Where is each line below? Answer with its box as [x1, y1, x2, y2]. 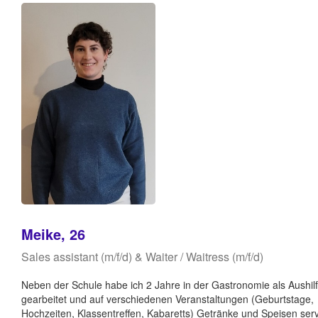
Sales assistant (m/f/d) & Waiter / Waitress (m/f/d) [21, 248, 263, 265]
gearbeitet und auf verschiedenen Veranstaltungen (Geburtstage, [21, 291, 314, 306]
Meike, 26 [21, 223, 85, 244]
